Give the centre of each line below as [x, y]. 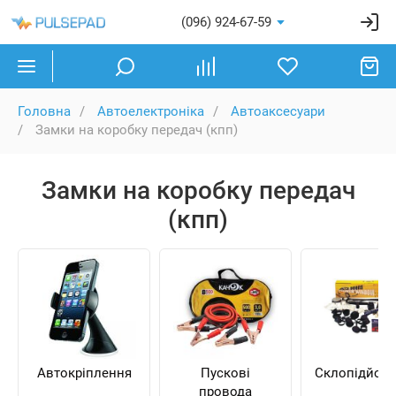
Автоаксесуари [278, 111]
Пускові [225, 373]
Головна [44, 111]
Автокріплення [84, 373]
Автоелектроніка [151, 111]
